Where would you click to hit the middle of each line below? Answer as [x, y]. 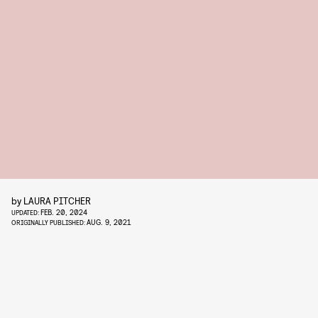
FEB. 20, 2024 [64, 212]
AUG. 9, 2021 [109, 222]
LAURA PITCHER [57, 201]
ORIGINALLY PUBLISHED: [49, 222]
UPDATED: [26, 212]
